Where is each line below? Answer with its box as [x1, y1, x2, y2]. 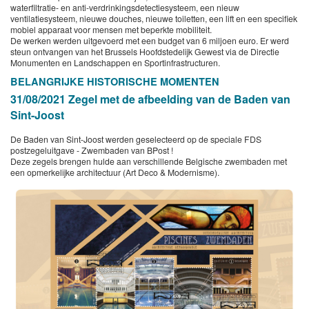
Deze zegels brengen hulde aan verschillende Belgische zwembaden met [10, 155, 287, 167]
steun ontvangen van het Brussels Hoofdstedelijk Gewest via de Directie [10, 46, 279, 57]
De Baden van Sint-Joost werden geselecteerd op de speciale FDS [10, 133, 261, 145]
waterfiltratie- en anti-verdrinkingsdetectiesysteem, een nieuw [10, 1, 239, 13]
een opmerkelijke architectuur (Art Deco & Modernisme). [10, 166, 219, 178]
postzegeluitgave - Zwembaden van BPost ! [10, 144, 173, 156]
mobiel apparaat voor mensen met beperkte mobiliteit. [10, 23, 212, 35]
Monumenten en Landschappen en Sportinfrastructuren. [10, 57, 220, 68]
